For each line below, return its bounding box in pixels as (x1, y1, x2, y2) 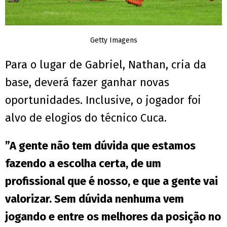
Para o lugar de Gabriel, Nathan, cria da (5, 57, 206, 71)
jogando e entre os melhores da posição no (5, 209, 221, 223)
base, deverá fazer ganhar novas (5, 75, 169, 89)
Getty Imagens (90, 35, 137, 45)
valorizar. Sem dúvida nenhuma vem (5, 192, 184, 206)
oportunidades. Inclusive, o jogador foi (5, 93, 201, 107)
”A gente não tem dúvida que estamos (5, 138, 196, 153)
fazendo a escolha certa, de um (5, 156, 161, 170)
